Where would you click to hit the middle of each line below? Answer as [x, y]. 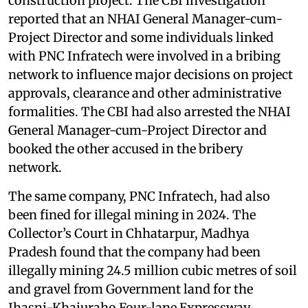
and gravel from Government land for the [131, 289]
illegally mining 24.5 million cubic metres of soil [153, 271]
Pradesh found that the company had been [134, 252]
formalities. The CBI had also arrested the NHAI [150, 112]
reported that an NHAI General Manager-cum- [145, 19]
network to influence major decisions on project [151, 75]
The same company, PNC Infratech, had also [139, 197]
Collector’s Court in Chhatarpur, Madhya [129, 234]
